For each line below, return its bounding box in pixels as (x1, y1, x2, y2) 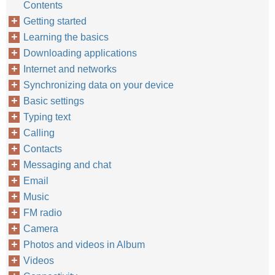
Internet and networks (23, 64, 117, 74)
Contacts (23, 144, 62, 154)
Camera (23, 223, 58, 234)
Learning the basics (23, 32, 109, 42)
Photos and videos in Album (23, 239, 145, 250)
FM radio (23, 207, 62, 218)
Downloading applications (23, 48, 137, 58)
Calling (23, 128, 55, 138)
